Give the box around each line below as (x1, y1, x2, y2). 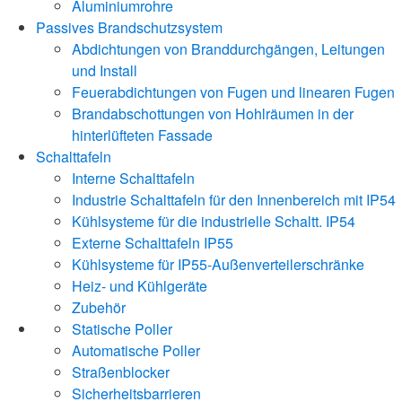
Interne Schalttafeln (72, 167, 195, 188)
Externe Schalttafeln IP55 (72, 232, 233, 253)
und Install (72, 59, 137, 81)
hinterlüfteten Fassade (72, 124, 213, 145)
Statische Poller (72, 318, 172, 339)
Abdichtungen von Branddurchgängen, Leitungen (72, 38, 385, 59)
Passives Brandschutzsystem (36, 16, 223, 38)
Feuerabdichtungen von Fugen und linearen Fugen (72, 81, 395, 102)
